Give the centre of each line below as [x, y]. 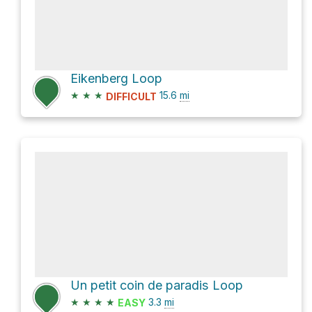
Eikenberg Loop [116, 79]
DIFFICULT [131, 96]
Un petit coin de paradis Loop [157, 285]
